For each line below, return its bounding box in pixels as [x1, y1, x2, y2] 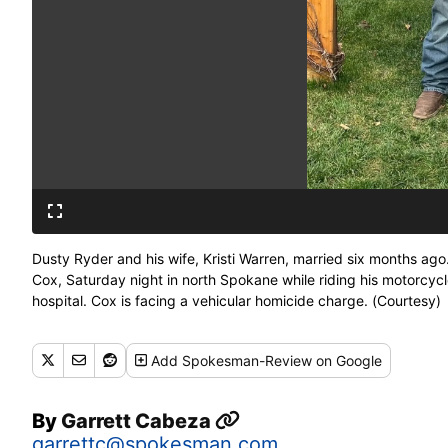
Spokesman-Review [182, 351, 313, 369]
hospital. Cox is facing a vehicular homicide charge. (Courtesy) [32, 291, 441, 309]
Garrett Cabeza [61, 408, 215, 433]
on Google [312, 351, 383, 369]
